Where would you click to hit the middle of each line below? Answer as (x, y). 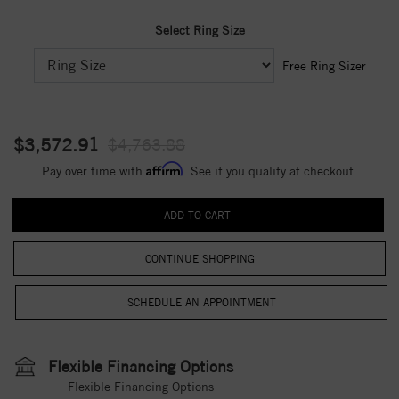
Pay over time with (94, 171)
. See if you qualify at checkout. (270, 171)
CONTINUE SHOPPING (199, 259)
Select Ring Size (199, 30)
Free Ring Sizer (324, 66)
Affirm (165, 169)
